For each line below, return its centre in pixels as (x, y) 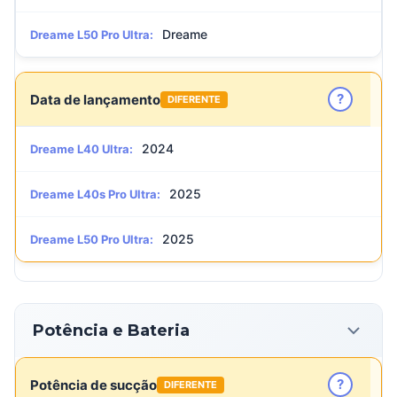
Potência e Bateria (111, 330)
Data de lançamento (95, 99)
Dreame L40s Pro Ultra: (95, 194)
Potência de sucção (93, 385)
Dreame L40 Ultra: (82, 149)
